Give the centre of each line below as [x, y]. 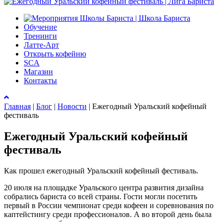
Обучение [40, 27]
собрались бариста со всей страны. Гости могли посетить [101, 196]
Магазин [38, 72]
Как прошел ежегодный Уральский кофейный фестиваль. [101, 170]
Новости [72, 106]
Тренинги [40, 36]
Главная [17, 106]
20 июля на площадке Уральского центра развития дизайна [104, 187]
